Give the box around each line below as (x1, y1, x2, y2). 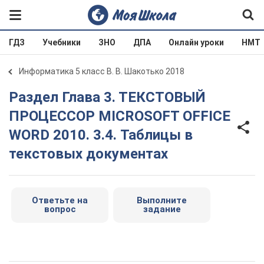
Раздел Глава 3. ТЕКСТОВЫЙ (9, 89, 18, 105)
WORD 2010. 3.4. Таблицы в (9, 127, 193, 143)
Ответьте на (32, 195, 88, 206)
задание (143, 204, 181, 214)
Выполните (137, 195, 187, 206)
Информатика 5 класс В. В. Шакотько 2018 (19, 67, 184, 76)
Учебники (42, 38, 81, 47)
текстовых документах (9, 146, 168, 162)
